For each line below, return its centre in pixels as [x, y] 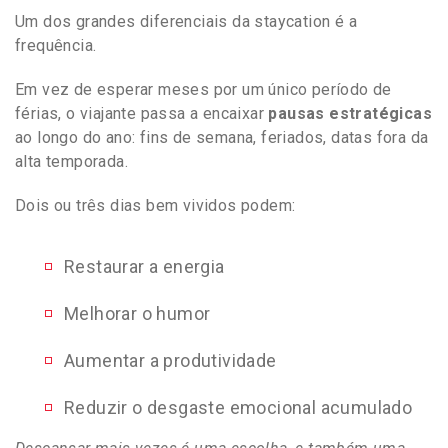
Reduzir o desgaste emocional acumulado [238, 407]
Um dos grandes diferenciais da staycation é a [186, 21]
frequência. [56, 45]
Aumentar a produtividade [170, 360]
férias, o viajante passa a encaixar [142, 113]
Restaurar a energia [144, 266]
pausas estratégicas [350, 113]
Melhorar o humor [137, 313]
